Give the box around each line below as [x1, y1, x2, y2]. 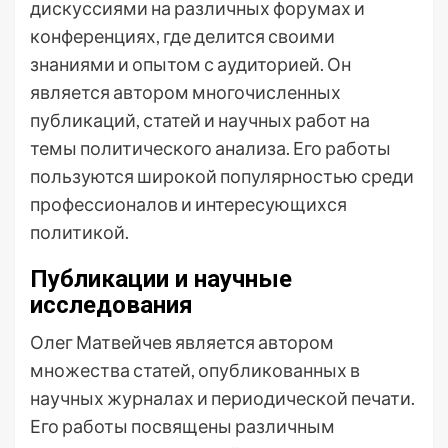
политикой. [30, 221, 129, 243]
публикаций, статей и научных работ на [30, 109, 370, 131]
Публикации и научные [30, 265, 292, 293]
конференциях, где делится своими [30, 25, 335, 47]
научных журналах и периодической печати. [30, 387, 415, 409]
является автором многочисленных [30, 81, 341, 103]
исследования [30, 291, 193, 319]
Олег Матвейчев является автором [30, 331, 334, 353]
